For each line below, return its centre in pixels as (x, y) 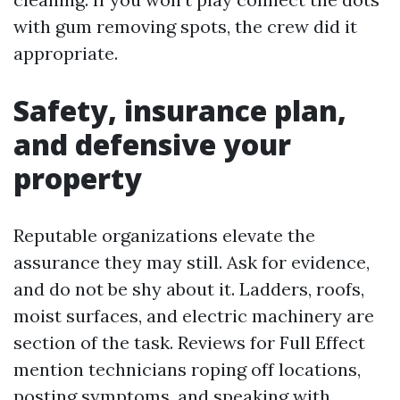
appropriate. (66, 53)
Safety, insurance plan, (180, 110)
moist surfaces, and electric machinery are (194, 316)
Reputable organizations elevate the (164, 235)
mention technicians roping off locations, (187, 369)
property (78, 178)
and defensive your (152, 144)
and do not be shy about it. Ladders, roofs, (189, 289)
